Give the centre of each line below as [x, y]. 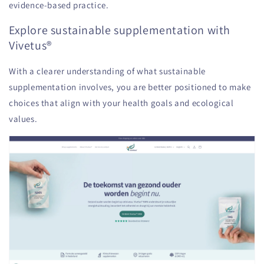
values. [23, 118]
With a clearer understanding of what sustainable [107, 71]
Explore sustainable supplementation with [120, 30]
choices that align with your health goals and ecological [121, 103]
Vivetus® [30, 46]
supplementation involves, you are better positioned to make [130, 87]
